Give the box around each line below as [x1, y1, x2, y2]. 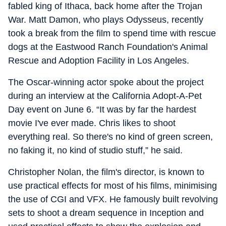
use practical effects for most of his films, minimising [8, 181, 217, 191]
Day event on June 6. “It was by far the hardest [8, 104, 196, 115]
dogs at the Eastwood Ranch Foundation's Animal [8, 42, 208, 52]
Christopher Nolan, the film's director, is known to [8, 167, 204, 177]
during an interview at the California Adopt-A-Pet [8, 91, 202, 101]
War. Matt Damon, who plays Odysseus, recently [8, 15, 203, 25]
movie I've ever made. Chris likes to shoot [8, 118, 176, 128]
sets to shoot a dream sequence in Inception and [8, 208, 204, 218]
